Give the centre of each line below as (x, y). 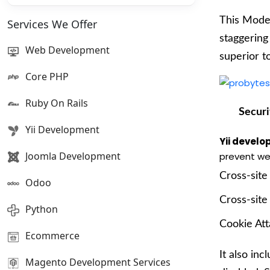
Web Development (67, 50)
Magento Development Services (98, 262)
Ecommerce (52, 236)
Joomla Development (73, 156)
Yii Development (62, 130)
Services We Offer (52, 24)
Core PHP (47, 77)
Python (42, 209)
